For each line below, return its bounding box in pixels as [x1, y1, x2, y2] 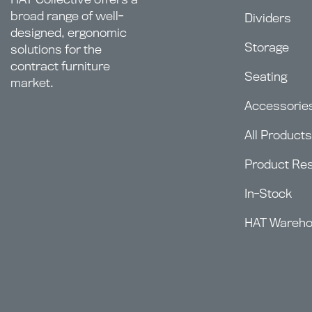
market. [10, 75, 54, 90]
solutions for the [10, 41, 102, 56]
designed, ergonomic [10, 24, 127, 40]
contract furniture [10, 58, 110, 73]
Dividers [244, 10, 291, 26]
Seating [244, 69, 287, 84]
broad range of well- [10, 8, 123, 23]
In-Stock [244, 186, 292, 201]
